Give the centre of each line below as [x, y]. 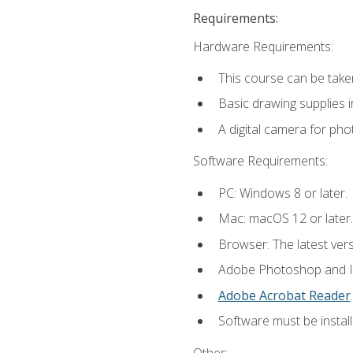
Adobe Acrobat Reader [284, 295]
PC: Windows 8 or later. [282, 193]
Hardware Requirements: [263, 46]
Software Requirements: [260, 161]
